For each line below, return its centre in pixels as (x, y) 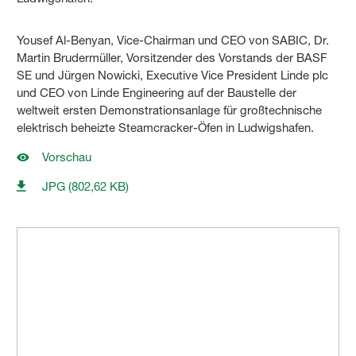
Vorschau (67, 157)
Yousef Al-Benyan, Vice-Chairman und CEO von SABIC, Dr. (173, 41)
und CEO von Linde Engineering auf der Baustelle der (157, 93)
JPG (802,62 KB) (86, 187)
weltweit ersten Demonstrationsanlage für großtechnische (170, 110)
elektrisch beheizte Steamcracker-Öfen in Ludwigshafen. (166, 128)
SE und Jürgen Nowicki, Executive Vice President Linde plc (173, 75)
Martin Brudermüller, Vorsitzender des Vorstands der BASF (172, 58)
